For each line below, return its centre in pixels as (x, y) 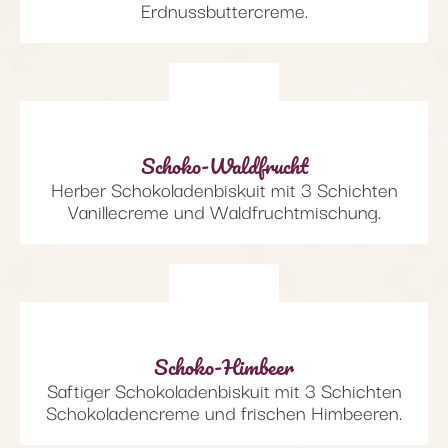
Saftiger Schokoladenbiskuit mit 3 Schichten (224, 389)
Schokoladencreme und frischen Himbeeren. (224, 411)
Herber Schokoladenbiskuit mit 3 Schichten (224, 188)
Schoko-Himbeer (224, 366)
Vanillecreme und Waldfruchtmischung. (224, 210)
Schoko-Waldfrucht (224, 165)
